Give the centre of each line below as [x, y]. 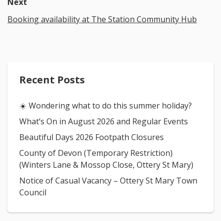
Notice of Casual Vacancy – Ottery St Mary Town [108, 181]
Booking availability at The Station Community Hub [102, 19]
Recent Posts [52, 80]
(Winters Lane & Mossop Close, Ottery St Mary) [106, 165]
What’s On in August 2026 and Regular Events [104, 122]
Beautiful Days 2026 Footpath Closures [92, 137]
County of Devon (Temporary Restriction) [96, 153]
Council [33, 193]
